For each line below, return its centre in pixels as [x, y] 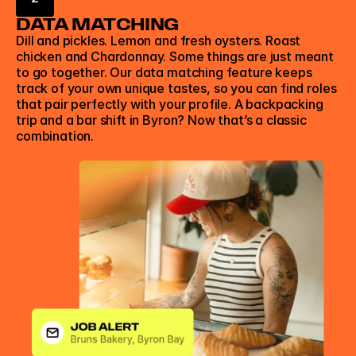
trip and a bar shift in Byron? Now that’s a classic [161, 120]
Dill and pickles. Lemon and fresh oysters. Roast [159, 41]
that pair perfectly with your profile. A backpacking [170, 104]
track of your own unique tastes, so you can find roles [176, 88]
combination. [56, 136]
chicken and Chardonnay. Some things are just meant [175, 56]
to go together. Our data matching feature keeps [164, 72]
